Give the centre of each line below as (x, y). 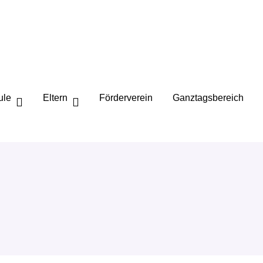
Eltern (55, 98)
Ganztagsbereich (208, 98)
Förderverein (126, 98)
